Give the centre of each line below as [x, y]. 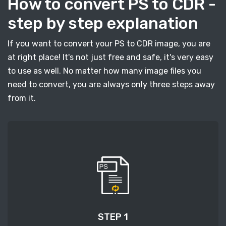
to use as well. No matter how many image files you [104, 71]
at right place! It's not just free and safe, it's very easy [110, 58]
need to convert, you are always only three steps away [111, 85]
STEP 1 [113, 217]
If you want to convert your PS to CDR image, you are [109, 44]
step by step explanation [103, 23]
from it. [22, 98]
